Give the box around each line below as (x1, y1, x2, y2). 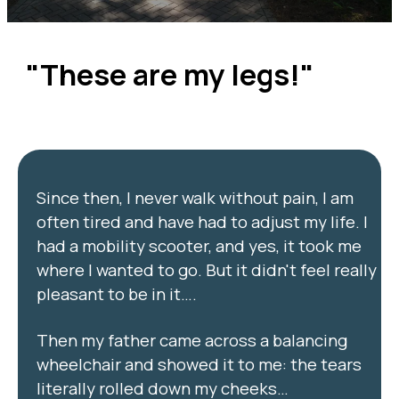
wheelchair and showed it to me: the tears (36, 352, 362, 376)
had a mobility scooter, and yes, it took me (36, 233, 362, 257)
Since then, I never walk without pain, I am (36, 185, 354, 209)
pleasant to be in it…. (36, 281, 197, 305)
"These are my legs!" (25, 53, 314, 94)
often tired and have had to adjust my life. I (36, 209, 368, 233)
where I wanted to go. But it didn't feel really (36, 257, 377, 281)
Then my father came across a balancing (36, 328, 347, 352)
